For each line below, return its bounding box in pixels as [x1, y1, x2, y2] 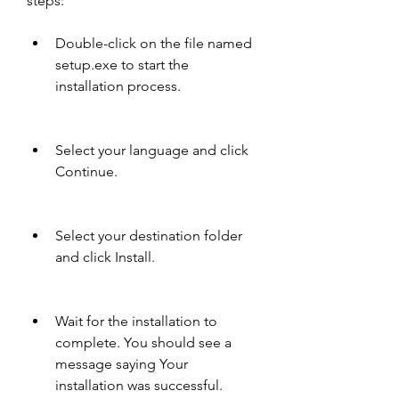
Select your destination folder [55, 227, 242, 244]
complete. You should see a [55, 334, 232, 351]
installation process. [55, 77, 181, 94]
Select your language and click [55, 142, 248, 159]
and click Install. [55, 248, 155, 265]
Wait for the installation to [55, 313, 217, 330]
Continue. [55, 163, 118, 180]
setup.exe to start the [55, 56, 189, 73]
